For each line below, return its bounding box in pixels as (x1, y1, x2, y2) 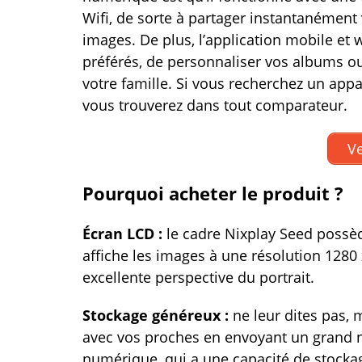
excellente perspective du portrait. (82, 267, 314, 287)
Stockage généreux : (82, 305, 233, 325)
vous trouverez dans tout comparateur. (82, 95, 347, 115)
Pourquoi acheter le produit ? (82, 182, 343, 205)
